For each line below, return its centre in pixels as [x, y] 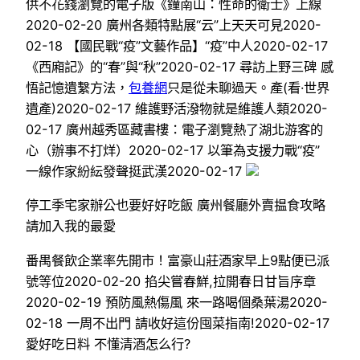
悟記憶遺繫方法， [77, 88]
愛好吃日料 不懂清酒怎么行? [108, 344]
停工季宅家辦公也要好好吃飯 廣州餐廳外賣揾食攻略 [176, 205]
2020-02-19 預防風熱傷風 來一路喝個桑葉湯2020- [177, 302]
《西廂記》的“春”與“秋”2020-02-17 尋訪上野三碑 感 [180, 67]
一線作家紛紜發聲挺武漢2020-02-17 [136, 172]
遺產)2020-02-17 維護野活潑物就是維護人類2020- [177, 109]
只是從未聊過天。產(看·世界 [248, 88]
